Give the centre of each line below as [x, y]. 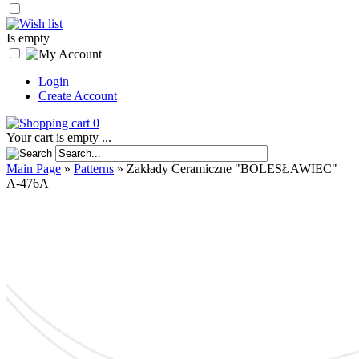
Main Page [34, 169]
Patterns [94, 169]
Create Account [78, 96]
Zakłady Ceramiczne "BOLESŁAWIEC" [232, 169]
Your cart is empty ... [59, 137]
